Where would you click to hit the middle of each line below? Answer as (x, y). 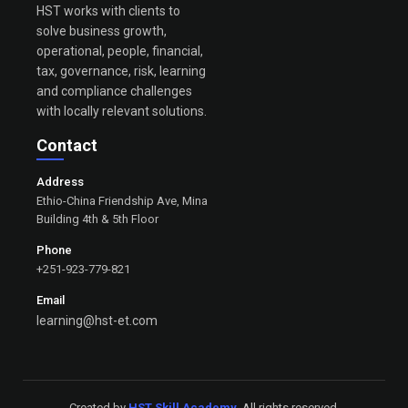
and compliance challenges (115, 91)
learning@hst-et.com (97, 320)
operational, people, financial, (120, 51)
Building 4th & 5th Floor (98, 219)
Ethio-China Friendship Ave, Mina (122, 200)
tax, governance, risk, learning (122, 71)
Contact (67, 145)
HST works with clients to (109, 10)
